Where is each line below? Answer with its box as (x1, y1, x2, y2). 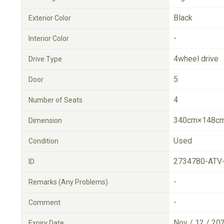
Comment (28, 198, 60, 206)
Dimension (28, 116, 62, 124)
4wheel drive (173, 54, 218, 63)
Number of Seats (28, 96, 82, 104)
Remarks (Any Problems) (28, 178, 108, 186)
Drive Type (28, 55, 62, 63)
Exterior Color (28, 14, 71, 22)
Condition (28, 137, 58, 145)
